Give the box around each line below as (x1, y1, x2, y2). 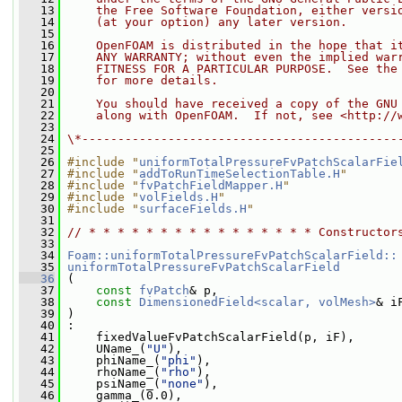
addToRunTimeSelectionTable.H (139, 167, 340, 180)
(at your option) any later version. (67, 15, 347, 29)
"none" (161, 377, 204, 390)
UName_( (60, 342, 146, 355)
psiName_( (60, 377, 161, 390)
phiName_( (60, 354, 161, 367)
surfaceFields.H (139, 202, 247, 215)
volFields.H (139, 190, 218, 204)
